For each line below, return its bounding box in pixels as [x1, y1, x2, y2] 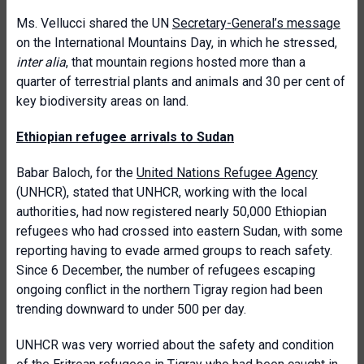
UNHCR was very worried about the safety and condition [16, 337, 334, 353]
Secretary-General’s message [172, 15, 340, 31]
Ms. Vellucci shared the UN [16, 15, 172, 31]
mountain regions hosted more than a [96, 54, 305, 70]
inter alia [16, 54, 66, 70]
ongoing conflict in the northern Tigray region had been [16, 282, 323, 297]
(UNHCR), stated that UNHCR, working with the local [16, 184, 307, 200]
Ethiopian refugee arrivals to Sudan [16, 129, 234, 145]
